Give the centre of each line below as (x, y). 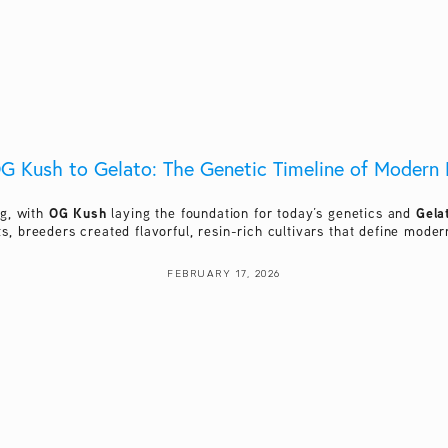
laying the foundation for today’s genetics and (261, 212)
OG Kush (77, 212)
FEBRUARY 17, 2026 (224, 273)
